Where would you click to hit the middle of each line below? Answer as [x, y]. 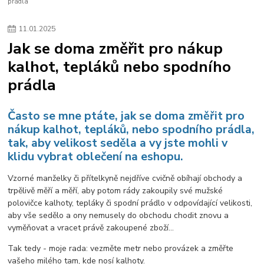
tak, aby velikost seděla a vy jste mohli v [118, 143]
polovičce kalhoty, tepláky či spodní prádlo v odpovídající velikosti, [130, 203]
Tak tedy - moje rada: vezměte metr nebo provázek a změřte [121, 248]
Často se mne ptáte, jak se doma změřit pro [126, 115]
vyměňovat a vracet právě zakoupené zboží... [91, 227]
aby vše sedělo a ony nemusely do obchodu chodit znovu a [118, 215]
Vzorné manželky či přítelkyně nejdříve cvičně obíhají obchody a [125, 178]
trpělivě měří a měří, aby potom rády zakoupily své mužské [115, 190]
